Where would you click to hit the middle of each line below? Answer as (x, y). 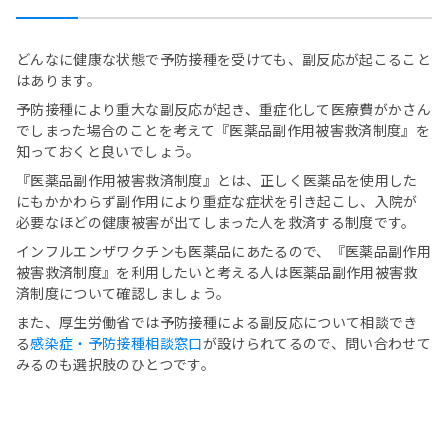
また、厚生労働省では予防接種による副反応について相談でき (217, 322)
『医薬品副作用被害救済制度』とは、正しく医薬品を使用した (217, 180)
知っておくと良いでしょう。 (108, 151)
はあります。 (59, 80)
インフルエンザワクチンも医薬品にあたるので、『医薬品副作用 (224, 251)
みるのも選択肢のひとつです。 (115, 364)
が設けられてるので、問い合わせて (317, 343)
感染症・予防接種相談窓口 (116, 343)
